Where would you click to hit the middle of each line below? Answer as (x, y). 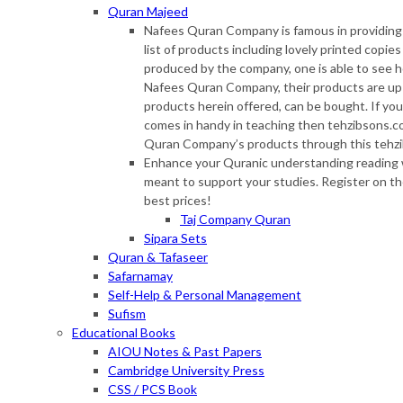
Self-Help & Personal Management (205, 295)
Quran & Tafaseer (158, 257)
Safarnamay (140, 276)
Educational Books (124, 333)
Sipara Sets (175, 238)
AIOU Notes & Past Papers (185, 352)
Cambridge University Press (186, 371)
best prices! (178, 201)
